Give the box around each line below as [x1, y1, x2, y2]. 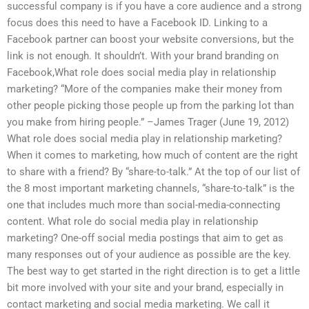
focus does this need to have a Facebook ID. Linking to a [7, 17, 268, 30]
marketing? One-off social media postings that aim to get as [7, 232, 283, 245]
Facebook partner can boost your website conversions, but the [7, 33, 294, 46]
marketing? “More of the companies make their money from [7, 83, 282, 96]
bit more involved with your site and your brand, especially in [7, 281, 283, 295]
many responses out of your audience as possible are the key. [7, 248, 291, 261]
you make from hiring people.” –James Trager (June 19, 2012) [7, 116, 289, 129]
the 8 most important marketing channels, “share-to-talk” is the [7, 182, 295, 195]
